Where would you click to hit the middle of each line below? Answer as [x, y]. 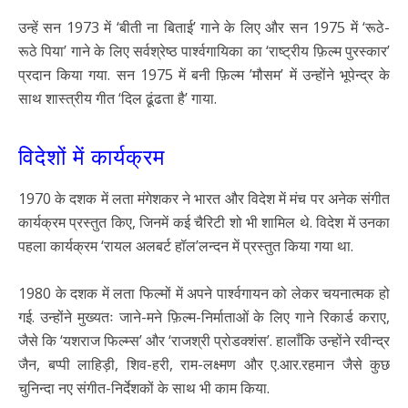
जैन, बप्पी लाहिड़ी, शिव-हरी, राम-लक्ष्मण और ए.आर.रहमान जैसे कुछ [204, 365]
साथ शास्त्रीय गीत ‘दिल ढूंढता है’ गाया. [117, 98]
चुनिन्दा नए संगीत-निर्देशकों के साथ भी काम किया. [144, 388]
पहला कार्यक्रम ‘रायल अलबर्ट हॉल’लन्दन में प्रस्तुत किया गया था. [186, 246]
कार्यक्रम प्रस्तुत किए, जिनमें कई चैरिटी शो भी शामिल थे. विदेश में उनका [204, 223]
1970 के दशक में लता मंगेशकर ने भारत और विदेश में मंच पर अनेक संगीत [204, 199]
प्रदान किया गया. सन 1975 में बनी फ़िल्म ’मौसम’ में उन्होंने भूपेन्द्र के [204, 74]
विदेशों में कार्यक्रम [92, 154]
